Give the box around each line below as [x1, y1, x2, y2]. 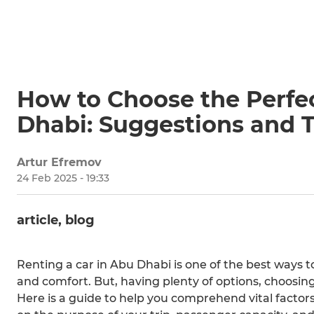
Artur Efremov [17, 156, 102, 170]
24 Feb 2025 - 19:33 [17, 172, 109, 185]
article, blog [17, 212, 95, 228]
